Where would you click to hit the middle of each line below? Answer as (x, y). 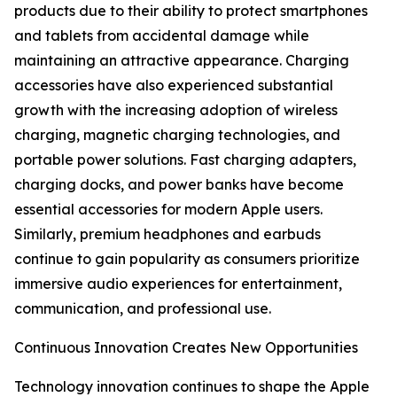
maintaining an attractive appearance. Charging (182, 61)
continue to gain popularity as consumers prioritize (187, 259)
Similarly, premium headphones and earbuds (167, 234)
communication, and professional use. (143, 309)
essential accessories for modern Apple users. (168, 210)
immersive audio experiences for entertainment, (178, 284)
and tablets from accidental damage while (162, 36)
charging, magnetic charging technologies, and (177, 135)
